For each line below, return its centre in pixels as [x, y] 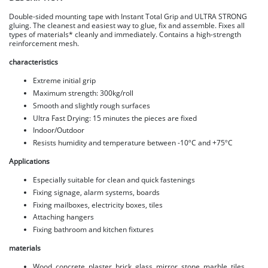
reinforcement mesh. [44, 44]
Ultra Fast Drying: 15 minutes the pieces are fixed [115, 118]
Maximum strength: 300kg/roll [83, 93]
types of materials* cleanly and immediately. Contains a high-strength [125, 35]
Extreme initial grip [64, 81]
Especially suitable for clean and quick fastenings [114, 180]
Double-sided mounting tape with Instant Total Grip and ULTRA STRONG [128, 17]
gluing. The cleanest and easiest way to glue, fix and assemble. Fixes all [127, 26]
